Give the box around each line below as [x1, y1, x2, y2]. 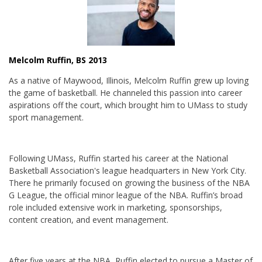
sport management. [9, 112, 84, 123]
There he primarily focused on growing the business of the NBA [9, 177, 250, 188]
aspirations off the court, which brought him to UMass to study [9, 99, 247, 111]
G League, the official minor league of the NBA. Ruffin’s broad [9, 189, 243, 201]
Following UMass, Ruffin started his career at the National [9, 153, 228, 164]
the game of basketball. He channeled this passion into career [9, 87, 242, 98]
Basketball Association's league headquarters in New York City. [9, 165, 246, 176]
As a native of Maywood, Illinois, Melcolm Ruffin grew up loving [9, 75, 249, 86]
